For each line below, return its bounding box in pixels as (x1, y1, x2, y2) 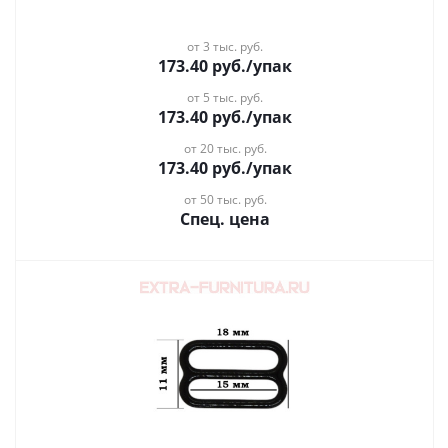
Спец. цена (180, 208, 270, 230)
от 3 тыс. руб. (187, 38, 263, 55)
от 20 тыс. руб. (183, 140, 267, 157)
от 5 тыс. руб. (187, 89, 263, 106)
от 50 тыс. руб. (183, 191, 267, 208)
